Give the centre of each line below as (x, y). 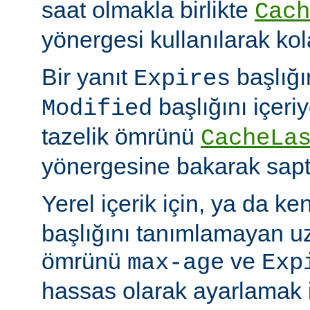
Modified (97, 108)
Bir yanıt (88, 76)
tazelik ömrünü (121, 136)
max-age (176, 263)
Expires (182, 79)
